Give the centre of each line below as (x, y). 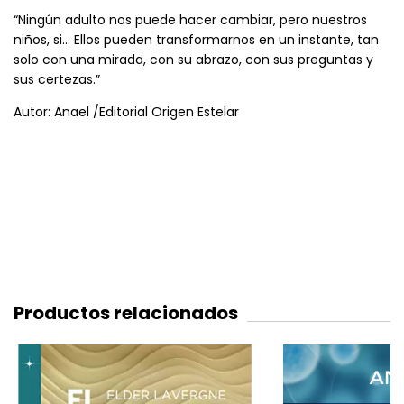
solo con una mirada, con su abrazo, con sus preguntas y (193, 59)
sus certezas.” (57, 79)
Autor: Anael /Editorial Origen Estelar (126, 111)
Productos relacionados (126, 312)
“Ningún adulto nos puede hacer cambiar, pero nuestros (190, 19)
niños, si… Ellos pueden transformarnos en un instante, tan (196, 39)
